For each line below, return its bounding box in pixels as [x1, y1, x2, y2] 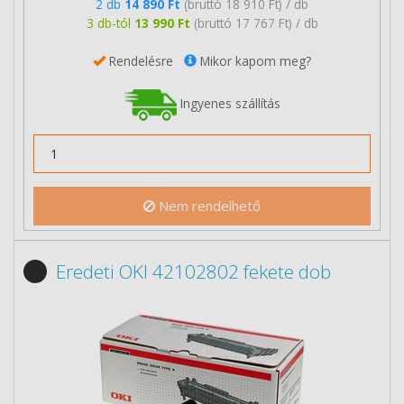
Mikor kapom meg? [197, 51, 311, 69]
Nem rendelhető [155, 197, 261, 215]
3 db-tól [86, 14, 134, 32]
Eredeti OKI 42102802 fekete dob [56, 259, 331, 284]
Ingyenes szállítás [177, 94, 280, 112]
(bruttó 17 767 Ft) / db [193, 14, 318, 32]
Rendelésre [106, 51, 184, 69]
